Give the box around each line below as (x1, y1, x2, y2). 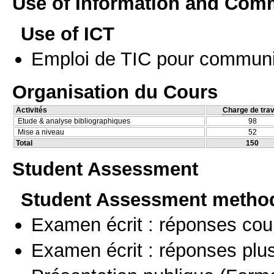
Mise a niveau (18, 127, 64, 136)
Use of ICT (21, 23, 114, 45)
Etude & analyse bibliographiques (18, 116, 130, 125)
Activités (16, 105, 47, 114)
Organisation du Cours (12, 80, 218, 103)
